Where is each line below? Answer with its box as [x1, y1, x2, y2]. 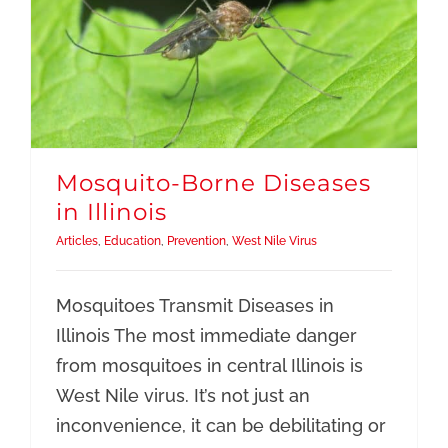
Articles [55, 234, 98, 249]
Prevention [166, 234, 226, 249]
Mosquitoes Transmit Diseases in [55, 295, 334, 317]
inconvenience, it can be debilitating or [55, 415, 386, 437]
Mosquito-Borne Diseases [55, 169, 371, 198]
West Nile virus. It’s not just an [55, 385, 310, 407]
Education [103, 234, 161, 249]
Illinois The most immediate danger [55, 325, 357, 347]
